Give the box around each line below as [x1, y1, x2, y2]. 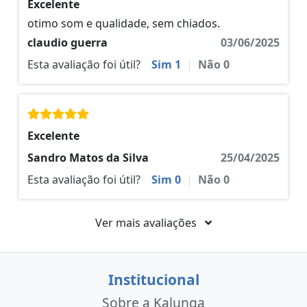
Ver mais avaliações [95, 214, 199, 230]
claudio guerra [27, 34, 108, 50]
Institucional [108, 269, 199, 289]
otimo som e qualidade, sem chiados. [27, 15, 220, 31]
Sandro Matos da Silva [27, 149, 149, 165]
